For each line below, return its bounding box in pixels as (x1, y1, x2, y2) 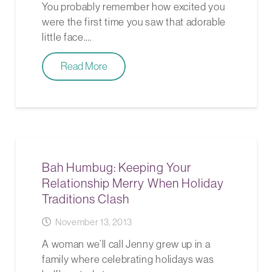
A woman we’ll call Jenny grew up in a (42, 238, 211, 251)
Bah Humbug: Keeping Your (42, 160, 191, 175)
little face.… (42, 30, 92, 43)
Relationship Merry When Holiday (42, 176, 224, 191)
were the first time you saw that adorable (42, 15, 226, 28)
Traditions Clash (42, 192, 130, 206)
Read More (60, 60, 107, 73)
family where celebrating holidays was (42, 253, 214, 266)
